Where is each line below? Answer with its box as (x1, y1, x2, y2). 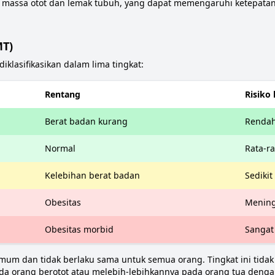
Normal (45, 142, 76, 154)
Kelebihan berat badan (45, 169, 140, 181)
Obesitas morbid (45, 223, 114, 235)
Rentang (45, 88, 80, 100)
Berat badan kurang (45, 115, 128, 127)
